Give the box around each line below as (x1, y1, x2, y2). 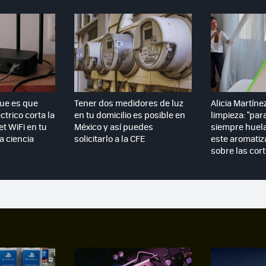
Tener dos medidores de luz (74, 96, 183, 109)
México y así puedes (74, 120, 153, 132)
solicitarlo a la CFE (74, 132, 145, 144)
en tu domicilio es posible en (74, 108, 185, 121)
